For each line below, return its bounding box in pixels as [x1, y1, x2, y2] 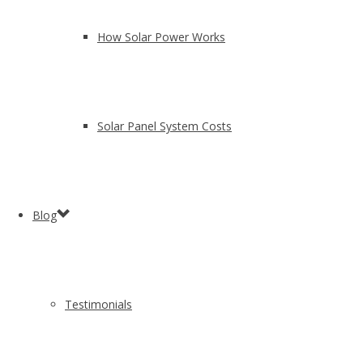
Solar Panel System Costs [97, 118, 232, 134]
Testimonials [65, 297, 132, 312]
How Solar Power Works [97, 29, 225, 45]
